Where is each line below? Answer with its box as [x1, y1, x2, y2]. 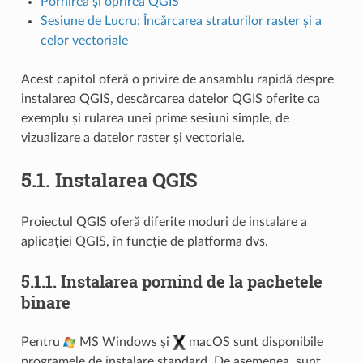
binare [20, 291, 70, 313]
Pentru [20, 335, 63, 348]
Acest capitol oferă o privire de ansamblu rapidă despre [20, 72, 334, 86]
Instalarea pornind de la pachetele [60, 270, 322, 292]
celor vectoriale [40, 33, 128, 47]
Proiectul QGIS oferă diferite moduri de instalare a [20, 215, 307, 228]
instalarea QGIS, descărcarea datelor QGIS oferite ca [20, 92, 320, 105]
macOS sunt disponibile [185, 335, 323, 348]
